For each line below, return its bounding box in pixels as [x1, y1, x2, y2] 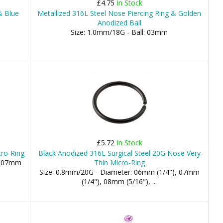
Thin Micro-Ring [94, 158, 145, 167]
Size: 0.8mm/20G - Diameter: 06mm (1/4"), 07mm [39, 167, 200, 177]
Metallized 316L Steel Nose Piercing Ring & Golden [37, 8, 202, 18]
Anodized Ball [97, 18, 141, 27]
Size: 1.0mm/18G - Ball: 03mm [71, 27, 168, 37]
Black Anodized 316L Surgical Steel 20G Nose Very [38, 148, 201, 158]
